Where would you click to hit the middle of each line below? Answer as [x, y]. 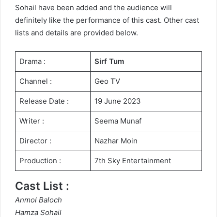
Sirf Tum [109, 62]
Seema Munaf [118, 121]
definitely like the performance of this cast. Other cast [107, 20]
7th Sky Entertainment [132, 161]
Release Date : [44, 101]
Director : [35, 141]
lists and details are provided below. [77, 33]
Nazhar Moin [116, 141]
